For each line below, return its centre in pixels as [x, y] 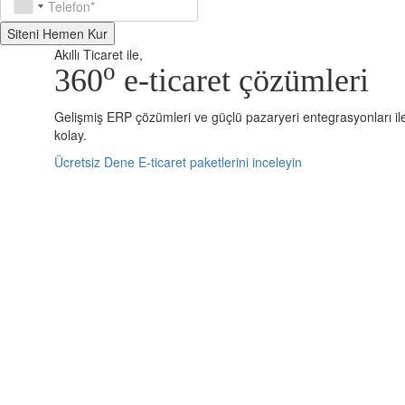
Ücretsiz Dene [94, 162]
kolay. [71, 135]
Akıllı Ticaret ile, [99, 54]
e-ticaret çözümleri [242, 80]
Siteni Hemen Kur [57, 33]
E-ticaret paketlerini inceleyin [220, 162]
